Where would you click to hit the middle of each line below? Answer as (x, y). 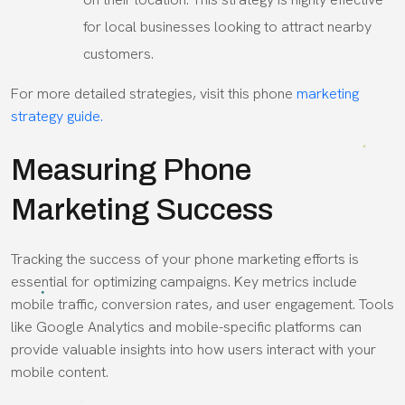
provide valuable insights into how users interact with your (193, 349)
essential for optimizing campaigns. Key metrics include (184, 281)
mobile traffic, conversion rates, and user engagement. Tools (202, 304)
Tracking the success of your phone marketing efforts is (185, 259)
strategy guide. (57, 116)
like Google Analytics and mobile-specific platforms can (186, 326)
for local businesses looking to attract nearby (227, 26)
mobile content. (60, 372)
